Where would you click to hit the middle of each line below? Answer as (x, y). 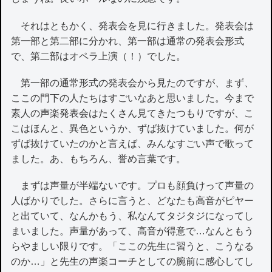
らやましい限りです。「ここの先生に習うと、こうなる (133, 246)
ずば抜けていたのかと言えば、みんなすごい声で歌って (133, 143)
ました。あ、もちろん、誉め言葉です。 (99, 158)
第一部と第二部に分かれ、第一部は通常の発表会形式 (128, 41)
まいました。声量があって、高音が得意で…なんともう (133, 231)
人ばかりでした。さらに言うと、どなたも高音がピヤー (133, 200)
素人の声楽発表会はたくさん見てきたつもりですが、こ (133, 113)
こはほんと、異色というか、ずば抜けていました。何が (133, 128)
